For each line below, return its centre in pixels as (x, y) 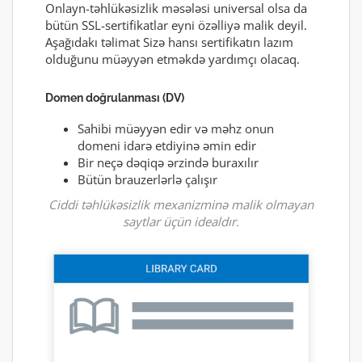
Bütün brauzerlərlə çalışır (147, 180)
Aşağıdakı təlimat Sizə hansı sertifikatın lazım (169, 42)
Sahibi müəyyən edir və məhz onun (176, 129)
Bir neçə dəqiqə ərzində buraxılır (168, 163)
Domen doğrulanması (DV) (115, 98)
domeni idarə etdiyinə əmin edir (167, 146)
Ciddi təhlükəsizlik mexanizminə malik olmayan (181, 205)
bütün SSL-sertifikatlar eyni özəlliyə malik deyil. (176, 25)
